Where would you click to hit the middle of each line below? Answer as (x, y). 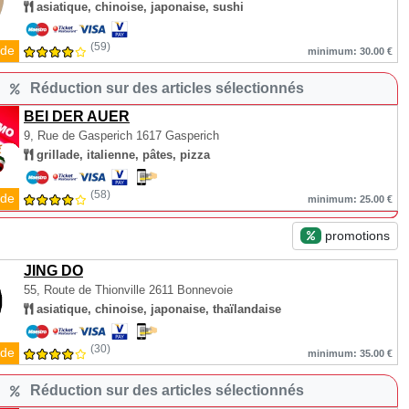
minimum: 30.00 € (350, 51)
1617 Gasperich (176, 136)
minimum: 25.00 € (350, 199)
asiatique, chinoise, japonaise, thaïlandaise (157, 309)
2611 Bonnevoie (191, 290)
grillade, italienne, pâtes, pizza (121, 155)
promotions (356, 236)
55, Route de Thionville (86, 290)
